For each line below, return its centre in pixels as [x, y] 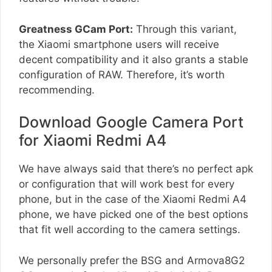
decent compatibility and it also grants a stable [134, 59]
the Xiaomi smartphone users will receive [119, 44]
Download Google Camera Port [131, 122]
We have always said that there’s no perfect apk [136, 169]
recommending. [57, 90]
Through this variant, [185, 29]
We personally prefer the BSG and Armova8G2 [132, 260]
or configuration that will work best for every [127, 184]
